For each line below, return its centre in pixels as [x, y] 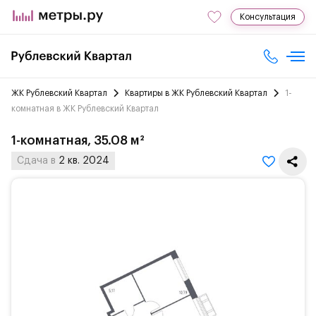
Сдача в [38, 161]
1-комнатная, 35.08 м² [78, 140]
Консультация [268, 17]
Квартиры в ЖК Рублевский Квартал [196, 93]
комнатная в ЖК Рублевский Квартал [85, 109]
